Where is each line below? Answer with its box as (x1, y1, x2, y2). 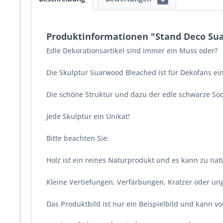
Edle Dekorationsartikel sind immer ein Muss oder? (46, 46, 218, 55)
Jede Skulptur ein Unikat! (46, 111, 130, 121)
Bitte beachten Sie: (46, 133, 109, 143)
